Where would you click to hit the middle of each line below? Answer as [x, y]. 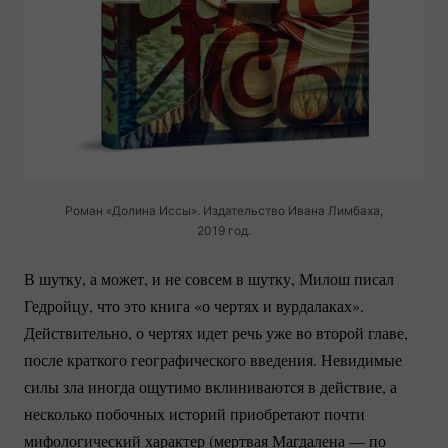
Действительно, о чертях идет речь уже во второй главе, [216, 332]
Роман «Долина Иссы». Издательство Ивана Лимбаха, [224, 210]
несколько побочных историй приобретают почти [194, 413]
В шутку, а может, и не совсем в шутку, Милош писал [209, 278]
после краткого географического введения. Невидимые [213, 359]
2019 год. [224, 230]
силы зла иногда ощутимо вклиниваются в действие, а [210, 386]
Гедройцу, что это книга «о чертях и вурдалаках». [194, 305]
